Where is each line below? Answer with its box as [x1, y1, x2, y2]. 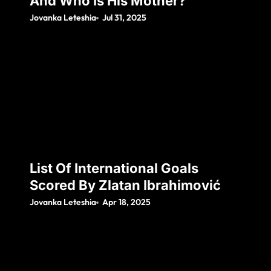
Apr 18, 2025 [102, 197, 151, 208]
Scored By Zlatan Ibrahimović [30, 177, 221, 194]
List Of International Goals [30, 160, 198, 177]
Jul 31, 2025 [102, 12, 147, 24]
